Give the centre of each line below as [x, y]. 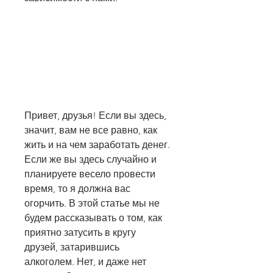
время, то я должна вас [77, 189]
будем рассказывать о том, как [93, 218]
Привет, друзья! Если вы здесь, [95, 116]
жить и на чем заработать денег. [97, 145]
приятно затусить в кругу [80, 233]
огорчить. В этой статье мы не [92, 204]
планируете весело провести [90, 174]
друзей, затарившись [72, 247]
